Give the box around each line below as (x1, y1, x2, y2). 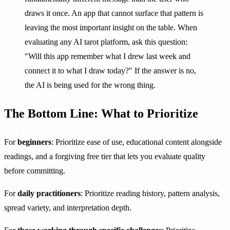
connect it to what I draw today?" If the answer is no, (25, 66, 196, 75)
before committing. (4, 166, 65, 175)
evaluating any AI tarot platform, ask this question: (25, 37, 187, 47)
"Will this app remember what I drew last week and (25, 52, 190, 61)
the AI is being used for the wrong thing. (25, 81, 156, 90)
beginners (17, 137, 51, 146)
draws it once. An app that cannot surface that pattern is (25, 9, 203, 18)
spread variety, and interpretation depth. (4, 203, 131, 212)
